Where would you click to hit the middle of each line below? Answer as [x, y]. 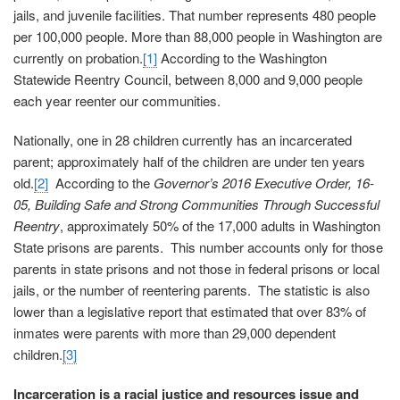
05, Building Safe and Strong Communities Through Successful [196, 204]
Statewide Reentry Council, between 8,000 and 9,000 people [188, 79]
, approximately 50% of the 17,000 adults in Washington [220, 226]
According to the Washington [242, 58]
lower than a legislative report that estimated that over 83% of [190, 312]
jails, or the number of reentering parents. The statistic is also [192, 290]
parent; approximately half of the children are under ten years [189, 162]
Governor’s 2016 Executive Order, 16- [264, 183]
